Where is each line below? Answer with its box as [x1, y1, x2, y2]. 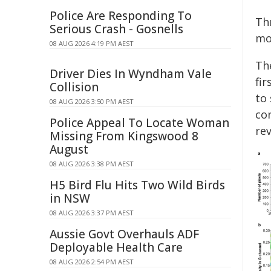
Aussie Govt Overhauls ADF [50, 226, 199, 242]
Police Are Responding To [50, 8, 192, 24]
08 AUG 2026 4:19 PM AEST [50, 39, 134, 48]
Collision [50, 79, 99, 95]
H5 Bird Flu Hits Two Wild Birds [50, 177, 225, 193]
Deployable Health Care [50, 240, 183, 255]
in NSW [50, 191, 90, 206]
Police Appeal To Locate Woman [50, 115, 229, 131]
